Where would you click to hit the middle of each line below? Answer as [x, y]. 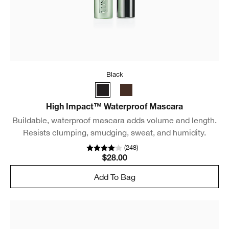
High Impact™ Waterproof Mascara [114, 108]
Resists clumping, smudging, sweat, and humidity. [114, 133]
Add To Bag [114, 177]
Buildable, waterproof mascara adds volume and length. [114, 120]
